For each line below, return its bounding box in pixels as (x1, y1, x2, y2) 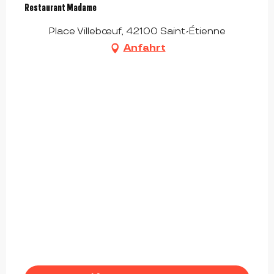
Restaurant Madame (24, 1, 97, 14)
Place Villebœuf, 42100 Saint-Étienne (48, 26, 226, 38)
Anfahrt (123, 42, 166, 54)
